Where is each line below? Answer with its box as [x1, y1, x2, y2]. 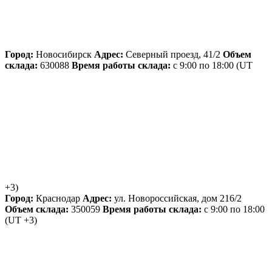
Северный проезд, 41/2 [123, 49, 223, 59]
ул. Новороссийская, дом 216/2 [112, 192, 242, 203]
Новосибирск [33, 49, 94, 59]
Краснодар [33, 192, 83, 203]
